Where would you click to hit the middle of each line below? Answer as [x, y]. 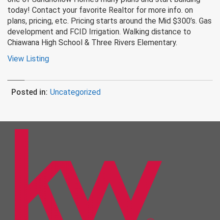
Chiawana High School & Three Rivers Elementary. [92, 42]
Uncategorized [75, 92]
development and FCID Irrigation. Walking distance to [99, 32]
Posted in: [29, 92]
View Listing [28, 59]
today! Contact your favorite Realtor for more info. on [100, 10]
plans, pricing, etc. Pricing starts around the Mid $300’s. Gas [110, 21]
